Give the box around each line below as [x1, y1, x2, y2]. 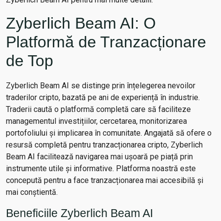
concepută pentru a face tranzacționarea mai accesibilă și [6, 176, 203, 185]
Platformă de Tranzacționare [6, 33, 206, 51]
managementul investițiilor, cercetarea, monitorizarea [6, 116, 187, 126]
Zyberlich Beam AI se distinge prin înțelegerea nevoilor [6, 81, 195, 90]
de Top [6, 52, 53, 70]
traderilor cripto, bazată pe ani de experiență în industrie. [6, 93, 200, 102]
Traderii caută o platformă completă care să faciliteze [6, 105, 191, 114]
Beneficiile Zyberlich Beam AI [6, 207, 153, 220]
